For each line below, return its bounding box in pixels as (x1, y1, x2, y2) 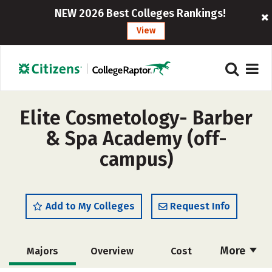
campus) (99, 148, 173, 171)
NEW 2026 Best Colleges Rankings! (54, 7, 226, 20)
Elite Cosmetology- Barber (19, 106, 253, 129)
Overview (90, 245, 134, 257)
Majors (27, 245, 58, 257)
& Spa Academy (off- (45, 127, 227, 150)
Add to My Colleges (46, 200, 135, 212)
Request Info (170, 200, 230, 212)
